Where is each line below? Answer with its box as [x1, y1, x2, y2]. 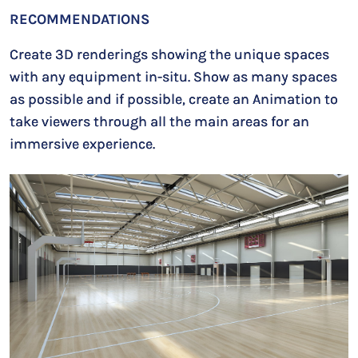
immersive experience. [10, 135, 155, 153]
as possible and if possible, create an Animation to [10, 90, 338, 109]
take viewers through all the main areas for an [10, 113, 309, 131]
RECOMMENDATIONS [10, 10, 149, 29]
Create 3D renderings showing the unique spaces [10, 46, 329, 64]
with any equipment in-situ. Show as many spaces [10, 68, 337, 86]
